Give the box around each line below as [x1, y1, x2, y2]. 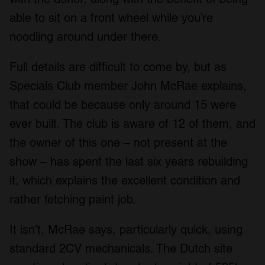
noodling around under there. [9, 29, 161, 44]
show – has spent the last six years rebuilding [9, 154, 248, 169]
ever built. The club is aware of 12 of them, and [9, 116, 256, 131]
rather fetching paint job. [9, 192, 136, 206]
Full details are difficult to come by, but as [9, 59, 227, 74]
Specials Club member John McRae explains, [9, 78, 247, 93]
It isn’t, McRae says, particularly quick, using [9, 222, 243, 237]
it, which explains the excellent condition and [9, 173, 240, 188]
